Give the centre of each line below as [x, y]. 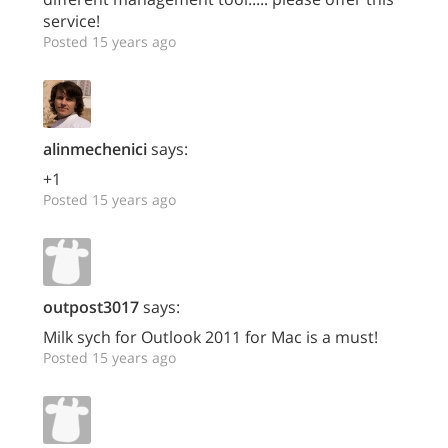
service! [71, 21]
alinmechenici [95, 149]
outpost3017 [91, 307]
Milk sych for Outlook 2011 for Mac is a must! [210, 337]
